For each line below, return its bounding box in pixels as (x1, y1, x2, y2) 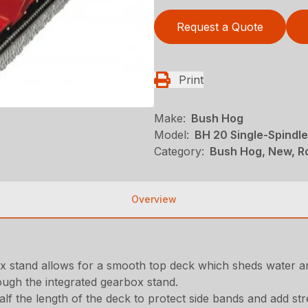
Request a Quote (177, 19, 263, 34)
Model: (154, 127, 189, 142)
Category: (154, 144, 204, 158)
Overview (131, 192, 177, 205)
